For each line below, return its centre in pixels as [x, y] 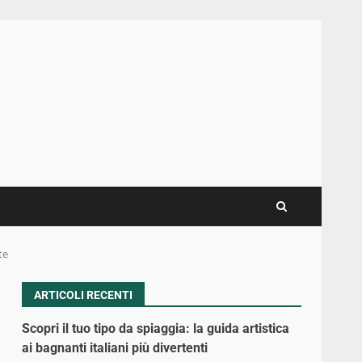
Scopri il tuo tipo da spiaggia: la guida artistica [156, 328]
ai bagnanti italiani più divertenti [115, 347]
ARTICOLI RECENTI [84, 295]
